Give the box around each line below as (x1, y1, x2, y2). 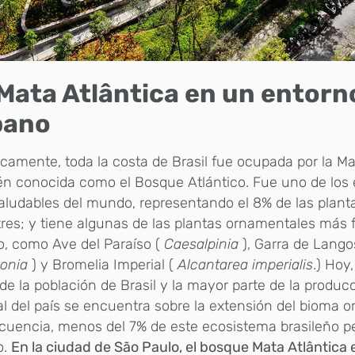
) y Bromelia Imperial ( (28, 255, 178, 273)
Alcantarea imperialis (177, 255, 314, 273)
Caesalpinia (164, 235, 239, 253)
